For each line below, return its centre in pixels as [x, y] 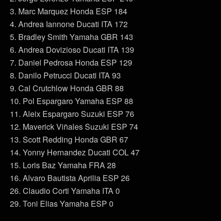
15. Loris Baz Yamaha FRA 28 [63, 165]
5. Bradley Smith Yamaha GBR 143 [72, 37]
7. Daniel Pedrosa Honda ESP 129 [71, 63]
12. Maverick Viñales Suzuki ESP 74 [74, 127]
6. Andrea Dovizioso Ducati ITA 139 [72, 50]
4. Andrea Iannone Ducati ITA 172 [69, 24]
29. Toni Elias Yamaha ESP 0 [62, 204]
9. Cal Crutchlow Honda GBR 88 [67, 88]
